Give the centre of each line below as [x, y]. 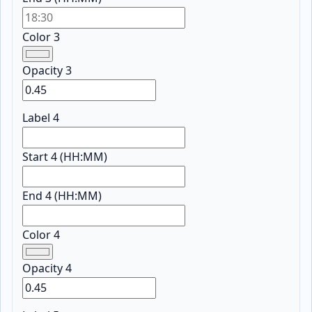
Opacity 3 [47, 71]
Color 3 [41, 37]
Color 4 [41, 235]
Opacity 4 [47, 268]
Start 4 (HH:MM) [65, 157]
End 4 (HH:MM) [62, 196]
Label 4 [41, 118]
